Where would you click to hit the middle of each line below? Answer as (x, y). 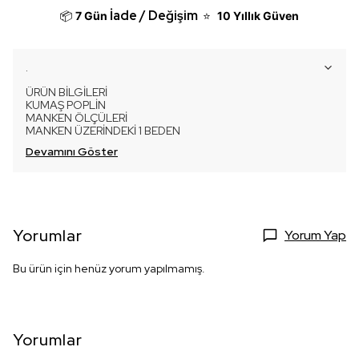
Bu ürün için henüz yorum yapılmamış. (109, 269)
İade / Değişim (154, 16)
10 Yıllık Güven (258, 16)
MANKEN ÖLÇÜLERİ (78, 118)
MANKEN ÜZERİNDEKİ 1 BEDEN (103, 131)
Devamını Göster (72, 152)
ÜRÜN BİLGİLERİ (69, 93)
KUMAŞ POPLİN (66, 105)
